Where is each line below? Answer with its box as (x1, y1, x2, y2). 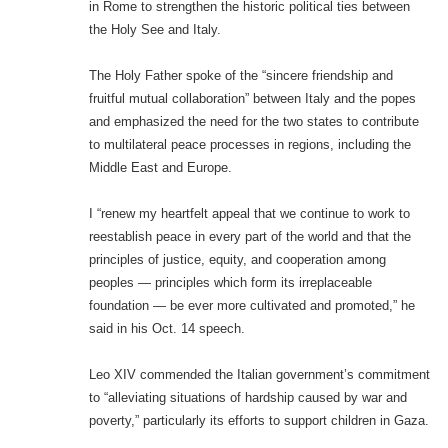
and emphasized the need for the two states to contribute (88, 114, 419, 130)
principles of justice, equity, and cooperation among (88, 252, 386, 268)
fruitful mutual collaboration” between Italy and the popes (88, 91, 416, 107)
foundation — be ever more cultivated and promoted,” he (88, 298, 415, 314)
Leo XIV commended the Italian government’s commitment (88, 367, 430, 383)
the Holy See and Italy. (88, 22, 221, 38)
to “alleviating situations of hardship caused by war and (88, 390, 407, 406)
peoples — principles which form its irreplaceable (88, 275, 372, 291)
